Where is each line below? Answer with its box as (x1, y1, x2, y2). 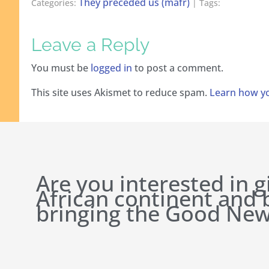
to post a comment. (132, 61, 223, 74)
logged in (91, 61, 132, 74)
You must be (31, 61, 91, 74)
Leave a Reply (31, 34, 150, 55)
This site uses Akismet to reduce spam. (31, 85, 210, 99)
